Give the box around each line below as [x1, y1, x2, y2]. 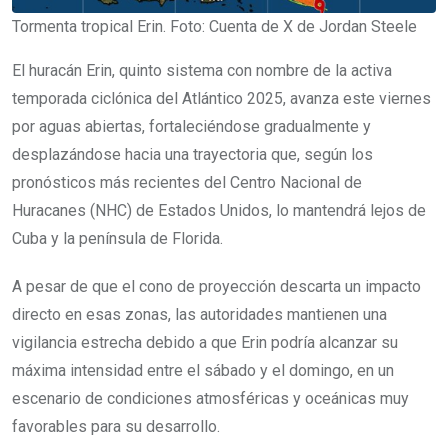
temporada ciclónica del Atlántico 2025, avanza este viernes [12, 89, 431, 109]
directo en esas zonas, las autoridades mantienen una [12, 305, 387, 325]
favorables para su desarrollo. [12, 417, 220, 437]
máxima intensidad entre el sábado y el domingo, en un [12, 361, 394, 381]
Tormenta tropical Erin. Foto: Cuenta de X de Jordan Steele [12, 17, 417, 37]
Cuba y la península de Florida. [12, 229, 223, 249]
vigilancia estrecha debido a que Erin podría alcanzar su [12, 333, 398, 353]
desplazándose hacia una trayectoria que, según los [12, 145, 373, 165]
